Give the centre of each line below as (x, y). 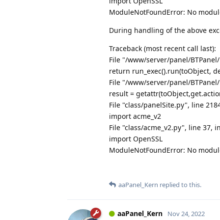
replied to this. (180, 185)
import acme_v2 (135, 116)
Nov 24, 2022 (186, 214)
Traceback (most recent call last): (163, 49)
